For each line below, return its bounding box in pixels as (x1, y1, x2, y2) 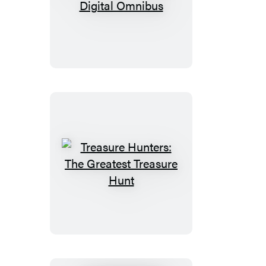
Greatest (120, 211, 164, 229)
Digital (120, 28, 154, 46)
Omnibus (120, 45, 167, 63)
